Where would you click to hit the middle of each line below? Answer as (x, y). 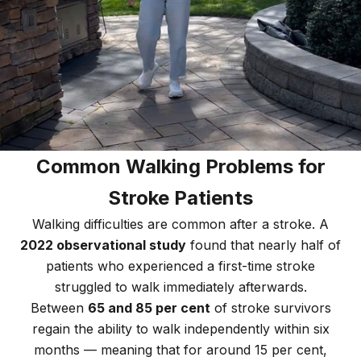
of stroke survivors (270, 308)
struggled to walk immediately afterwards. (180, 287)
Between (59, 308)
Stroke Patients (180, 198)
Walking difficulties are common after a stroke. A (180, 224)
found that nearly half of (263, 245)
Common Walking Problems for (180, 167)
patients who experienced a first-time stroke (180, 266)
